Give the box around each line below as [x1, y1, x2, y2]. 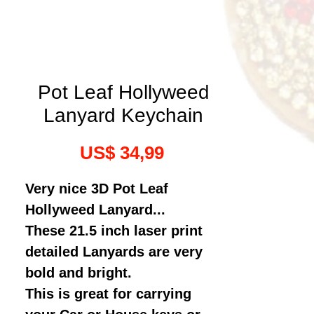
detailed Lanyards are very [25, 243, 203, 259]
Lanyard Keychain [43, 104, 203, 126]
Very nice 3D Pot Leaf [25, 180, 168, 196]
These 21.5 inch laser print [25, 222, 203, 238]
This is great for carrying [25, 285, 191, 301]
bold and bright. [25, 264, 132, 280]
